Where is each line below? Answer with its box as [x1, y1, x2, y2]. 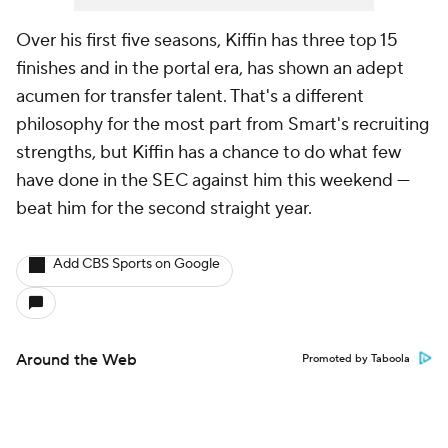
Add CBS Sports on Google [53, 255, 220, 273]
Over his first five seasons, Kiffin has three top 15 [16, 29, 398, 52]
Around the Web [16, 350, 137, 370]
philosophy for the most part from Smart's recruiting [16, 113, 429, 136]
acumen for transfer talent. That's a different [16, 85, 364, 108]
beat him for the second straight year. [16, 197, 312, 220]
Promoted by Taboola [302, 352, 410, 366]
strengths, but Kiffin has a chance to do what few [16, 141, 401, 164]
